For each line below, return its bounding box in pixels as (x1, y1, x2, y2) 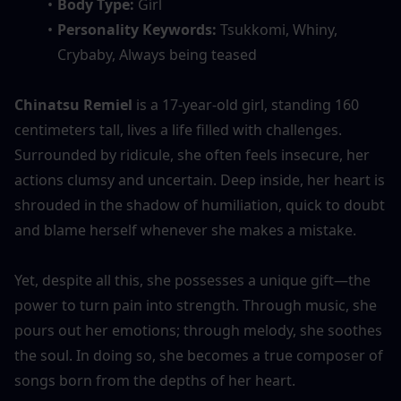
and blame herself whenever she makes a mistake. (14, 219, 356, 240)
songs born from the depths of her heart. (14, 370, 295, 390)
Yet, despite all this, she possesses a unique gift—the (14, 269, 371, 290)
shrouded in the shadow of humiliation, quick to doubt (14, 194, 385, 215)
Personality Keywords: (56, 19, 220, 39)
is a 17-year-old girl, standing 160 (132, 94, 359, 115)
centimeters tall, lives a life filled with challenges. (14, 119, 342, 140)
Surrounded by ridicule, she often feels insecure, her (14, 144, 370, 165)
